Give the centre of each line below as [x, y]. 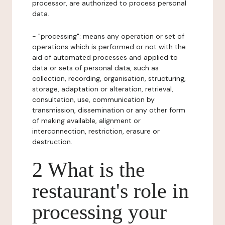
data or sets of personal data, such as [95, 68]
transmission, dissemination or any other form [109, 110]
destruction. [52, 142]
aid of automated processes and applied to [105, 57]
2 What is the [89, 170]
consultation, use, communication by [93, 99]
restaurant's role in [110, 191]
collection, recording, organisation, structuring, [109, 78]
